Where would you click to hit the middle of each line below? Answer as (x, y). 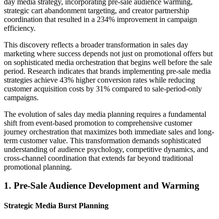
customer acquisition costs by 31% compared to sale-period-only (103, 88)
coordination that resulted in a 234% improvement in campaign (100, 19)
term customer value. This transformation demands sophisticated (102, 140)
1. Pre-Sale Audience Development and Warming (102, 186)
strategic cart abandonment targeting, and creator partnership (97, 10)
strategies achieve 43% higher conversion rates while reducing (99, 80)
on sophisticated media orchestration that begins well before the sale (108, 62)
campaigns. (21, 97)
